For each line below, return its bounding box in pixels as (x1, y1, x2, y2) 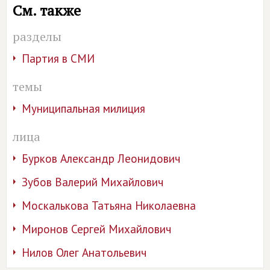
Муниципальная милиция (22, 101, 145, 116)
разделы (13, 28, 61, 45)
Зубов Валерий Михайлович (22, 175, 163, 189)
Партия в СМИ (22, 51, 95, 66)
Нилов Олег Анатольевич (22, 245, 146, 260)
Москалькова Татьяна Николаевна (22, 198, 196, 213)
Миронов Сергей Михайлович (22, 222, 171, 236)
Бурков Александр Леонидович (22, 151, 180, 166)
